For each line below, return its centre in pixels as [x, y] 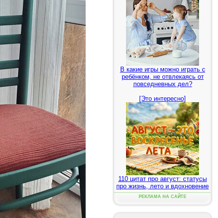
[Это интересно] [163, 99]
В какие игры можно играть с [163, 69]
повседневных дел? [163, 84]
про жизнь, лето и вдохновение [163, 186]
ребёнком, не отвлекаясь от [163, 77]
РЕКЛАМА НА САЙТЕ [163, 197]
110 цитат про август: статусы [163, 179]
